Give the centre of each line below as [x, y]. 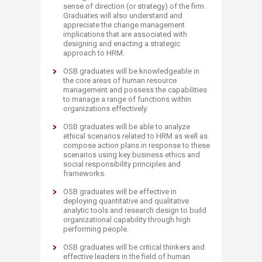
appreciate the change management [124, 25]
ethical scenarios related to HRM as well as [135, 136]
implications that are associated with [125, 34]
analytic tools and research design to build [135, 210]
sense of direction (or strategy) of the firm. [135, 6]
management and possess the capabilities [135, 89]
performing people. [96, 229]
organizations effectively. [106, 108]
